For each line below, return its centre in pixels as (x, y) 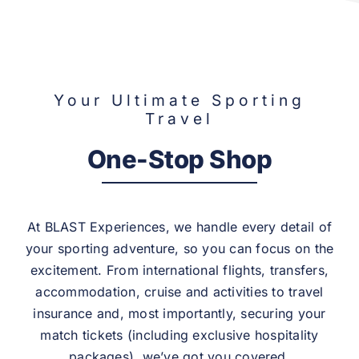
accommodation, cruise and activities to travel (179, 292)
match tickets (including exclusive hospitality (179, 335)
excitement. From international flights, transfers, (179, 270)
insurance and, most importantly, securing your (179, 314)
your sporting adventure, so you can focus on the (179, 249)
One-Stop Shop (179, 159)
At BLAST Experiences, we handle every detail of (179, 227)
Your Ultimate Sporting (179, 101)
